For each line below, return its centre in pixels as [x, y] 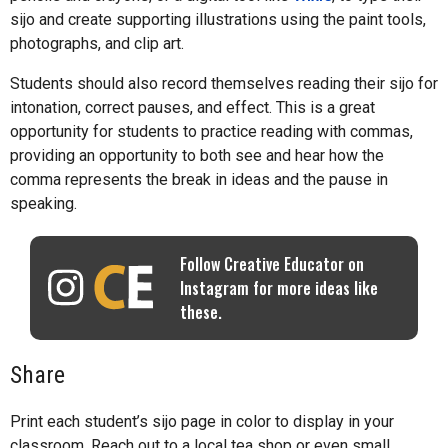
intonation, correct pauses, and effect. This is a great [192, 108]
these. [201, 312]
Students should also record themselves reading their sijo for [224, 84]
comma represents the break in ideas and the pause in [199, 180]
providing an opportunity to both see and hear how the [197, 156]
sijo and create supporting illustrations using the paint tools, [218, 20]
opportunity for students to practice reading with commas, [211, 132]
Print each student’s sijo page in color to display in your [202, 422]
